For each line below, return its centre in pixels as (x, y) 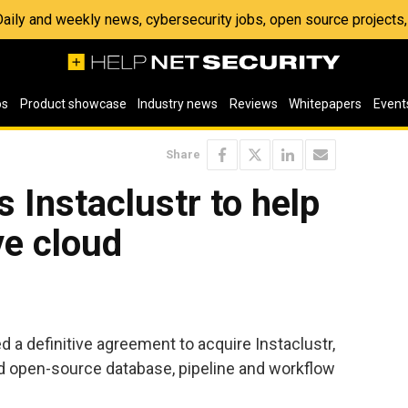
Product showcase (73, 104)
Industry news (178, 104)
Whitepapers (326, 104)
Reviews (253, 104)
